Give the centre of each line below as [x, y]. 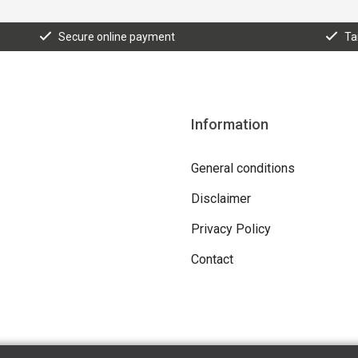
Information [229, 124]
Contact [212, 259]
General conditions [243, 168]
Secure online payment [117, 36]
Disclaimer [221, 198]
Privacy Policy [231, 229]
